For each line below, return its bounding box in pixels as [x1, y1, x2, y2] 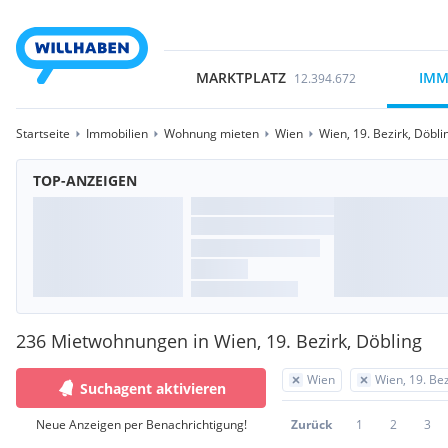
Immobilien [86, 125, 148, 142]
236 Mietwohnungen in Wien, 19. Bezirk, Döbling [16, 329, 422, 353]
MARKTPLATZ [195, 68, 286, 87]
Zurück [291, 416, 332, 433]
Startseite [16, 125, 70, 142]
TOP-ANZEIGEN [33, 171, 137, 190]
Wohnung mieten [164, 125, 259, 142]
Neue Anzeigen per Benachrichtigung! [35, 416, 247, 433]
